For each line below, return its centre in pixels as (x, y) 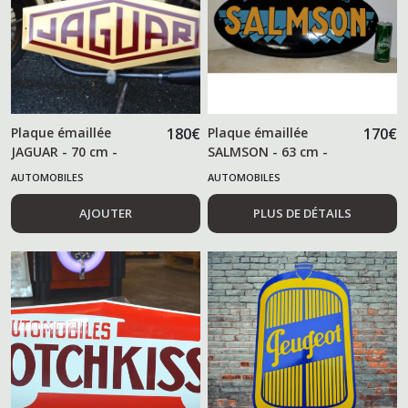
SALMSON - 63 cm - (268, 152)
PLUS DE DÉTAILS (303, 214)
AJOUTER (105, 214)
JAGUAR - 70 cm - (64, 152)
